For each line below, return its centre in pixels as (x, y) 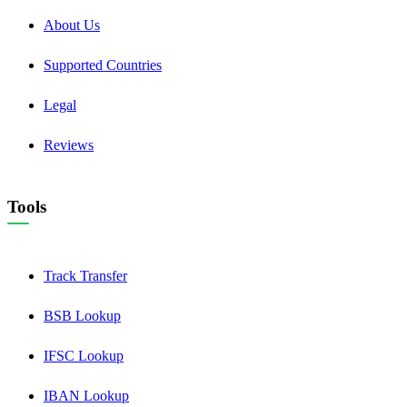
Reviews (69, 145)
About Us (72, 25)
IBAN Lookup (86, 395)
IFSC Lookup (84, 355)
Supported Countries (103, 65)
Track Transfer (85, 275)
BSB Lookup (82, 315)
